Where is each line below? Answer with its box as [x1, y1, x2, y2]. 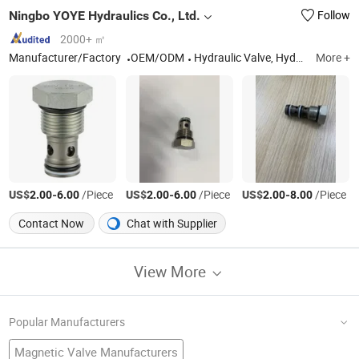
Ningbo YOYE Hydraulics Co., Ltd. [9, 7, 201, 23]
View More [134, 260, 210, 281]
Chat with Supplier [124, 216, 218, 231]
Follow [317, 7, 350, 22]
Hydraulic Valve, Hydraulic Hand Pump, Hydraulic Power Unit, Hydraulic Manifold [194, 50, 296, 66]
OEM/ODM [131, 50, 185, 66]
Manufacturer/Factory [9, 50, 124, 66]
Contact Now [18, 216, 85, 231]
